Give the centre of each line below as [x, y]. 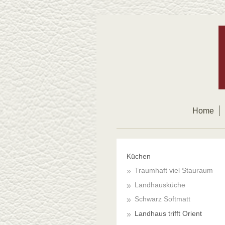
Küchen [139, 156]
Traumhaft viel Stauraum [174, 171]
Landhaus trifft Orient [168, 213]
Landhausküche [160, 185]
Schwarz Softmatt [162, 199]
